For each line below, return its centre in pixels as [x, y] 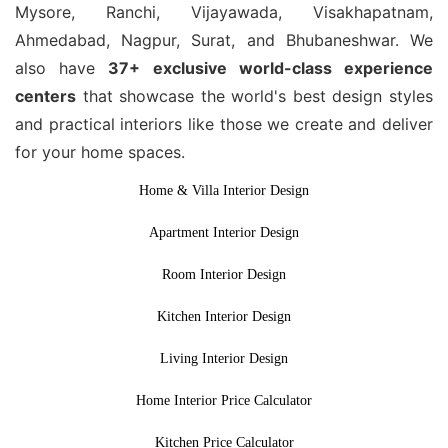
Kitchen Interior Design [224, 316]
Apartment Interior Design [224, 233]
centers [45, 96]
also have [62, 68]
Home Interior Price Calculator [224, 400]
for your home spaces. [100, 152]
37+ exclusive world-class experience [271, 68]
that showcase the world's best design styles [254, 96]
